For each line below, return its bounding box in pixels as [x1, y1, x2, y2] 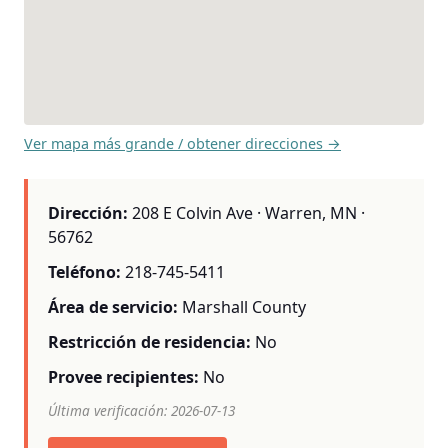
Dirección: [48, 201, 128, 224]
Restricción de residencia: [48, 331, 251, 354]
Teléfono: [48, 260, 121, 283]
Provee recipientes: [48, 366, 199, 389]
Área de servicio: [48, 295, 178, 318]
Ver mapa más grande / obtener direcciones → [24, 133, 341, 153]
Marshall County [182, 295, 306, 318]
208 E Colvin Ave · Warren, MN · [128, 201, 365, 224]
